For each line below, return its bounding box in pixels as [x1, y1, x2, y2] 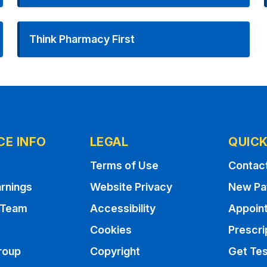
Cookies [89, 223, 132, 236]
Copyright [89, 245, 140, 257]
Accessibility [89, 202, 156, 215]
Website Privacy [89, 181, 172, 193]
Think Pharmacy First [29, 33, 135, 45]
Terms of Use [89, 159, 159, 172]
